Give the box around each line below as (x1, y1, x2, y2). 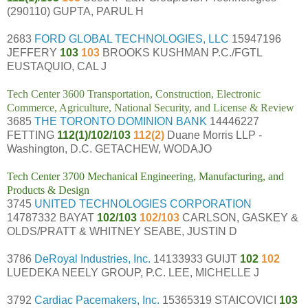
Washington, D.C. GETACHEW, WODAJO (7, 142, 212, 155)
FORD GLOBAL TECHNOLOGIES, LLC (34, 32, 229, 45)
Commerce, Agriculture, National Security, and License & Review (7, 101, 294, 113)
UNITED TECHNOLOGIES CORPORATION (34, 197, 252, 210)
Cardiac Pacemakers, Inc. (34, 294, 159, 306)
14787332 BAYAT (7, 211, 97, 223)
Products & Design (7, 184, 89, 196)
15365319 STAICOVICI (159, 294, 279, 306)
